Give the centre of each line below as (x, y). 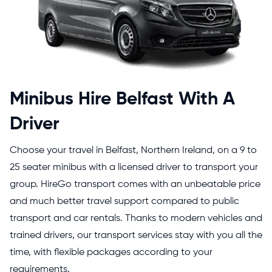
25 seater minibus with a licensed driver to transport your (134, 168)
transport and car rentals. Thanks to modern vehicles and (136, 219)
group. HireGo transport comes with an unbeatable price (135, 185)
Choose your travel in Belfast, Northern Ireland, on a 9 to (133, 151)
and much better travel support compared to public (124, 202)
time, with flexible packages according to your (111, 253)
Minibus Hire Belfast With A (122, 100)
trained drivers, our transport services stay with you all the (136, 236)
